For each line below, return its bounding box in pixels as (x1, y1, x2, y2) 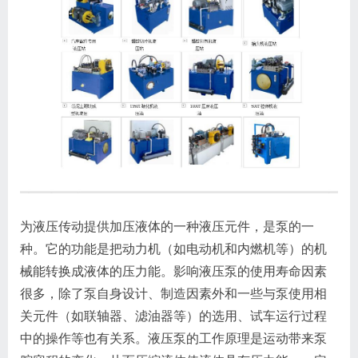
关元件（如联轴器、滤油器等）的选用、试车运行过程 (20, 309, 327, 324)
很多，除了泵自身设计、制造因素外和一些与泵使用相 (20, 287, 327, 301)
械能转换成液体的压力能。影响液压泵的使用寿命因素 (20, 265, 327, 279)
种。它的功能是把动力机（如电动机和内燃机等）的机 (20, 242, 327, 257)
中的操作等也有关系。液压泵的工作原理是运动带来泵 (20, 332, 327, 346)
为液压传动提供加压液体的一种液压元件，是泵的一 (20, 220, 314, 234)
